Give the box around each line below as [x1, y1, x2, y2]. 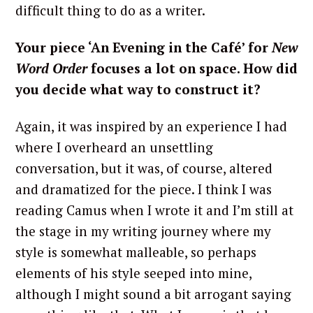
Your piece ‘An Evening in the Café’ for [15, 38, 272, 57]
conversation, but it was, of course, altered [15, 159, 272, 177]
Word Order [15, 59, 87, 78]
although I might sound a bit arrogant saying [15, 284, 291, 303]
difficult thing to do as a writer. [15, 1, 208, 20]
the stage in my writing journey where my [15, 221, 271, 240]
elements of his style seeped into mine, [15, 263, 252, 282]
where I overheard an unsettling [15, 138, 213, 156]
